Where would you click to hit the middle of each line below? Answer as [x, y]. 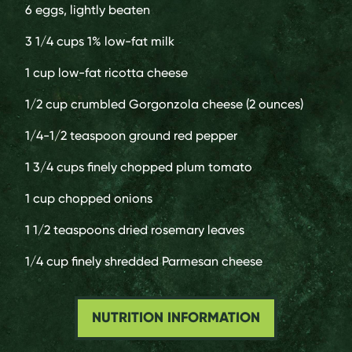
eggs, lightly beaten [93, 10]
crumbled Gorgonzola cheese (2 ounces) [187, 104]
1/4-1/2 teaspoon [75, 136]
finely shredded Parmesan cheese [167, 262]
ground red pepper [183, 136]
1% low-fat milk [131, 42]
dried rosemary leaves [181, 230]
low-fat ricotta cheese [123, 73]
